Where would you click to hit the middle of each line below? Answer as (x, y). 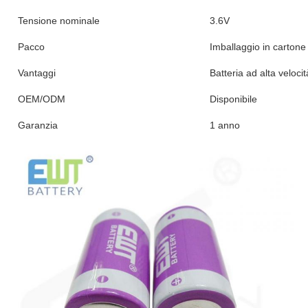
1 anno (225, 125)
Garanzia (38, 125)
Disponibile (233, 99)
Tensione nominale (59, 21)
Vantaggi (37, 73)
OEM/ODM (42, 99)
